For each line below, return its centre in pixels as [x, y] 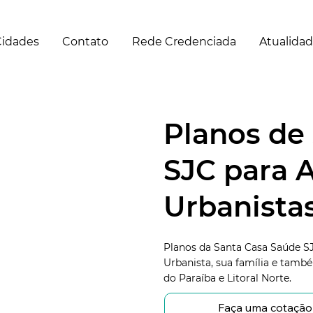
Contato [86, 41]
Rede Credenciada [184, 41]
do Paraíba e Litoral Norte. [227, 278]
